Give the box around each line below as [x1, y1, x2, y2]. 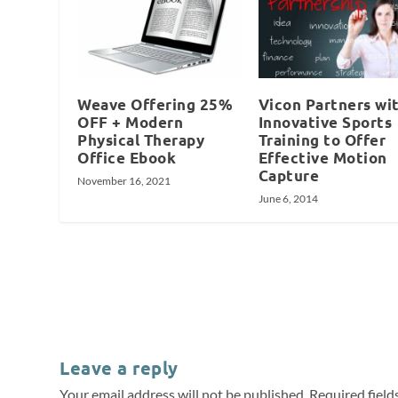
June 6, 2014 [258, 191, 318, 205]
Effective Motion [258, 147, 387, 167]
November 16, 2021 [77, 173, 171, 187]
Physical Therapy [77, 130, 205, 149]
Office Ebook [77, 147, 177, 167]
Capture [258, 165, 320, 185]
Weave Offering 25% [77, 94, 234, 114]
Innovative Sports [258, 112, 393, 131]
